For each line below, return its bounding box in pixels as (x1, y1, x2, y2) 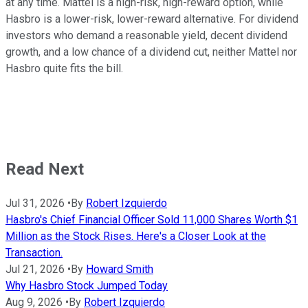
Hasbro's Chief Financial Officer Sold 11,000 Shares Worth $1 (5, 212, 298, 226)
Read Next (5, 159, 84, 179)
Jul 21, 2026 (5, 262, 65, 276)
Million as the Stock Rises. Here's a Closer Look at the (5, 229, 266, 243)
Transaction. (5, 245, 63, 259)
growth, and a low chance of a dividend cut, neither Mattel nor (5, 45, 297, 58)
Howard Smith (86, 262, 153, 276)
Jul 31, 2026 (5, 196, 65, 210)
